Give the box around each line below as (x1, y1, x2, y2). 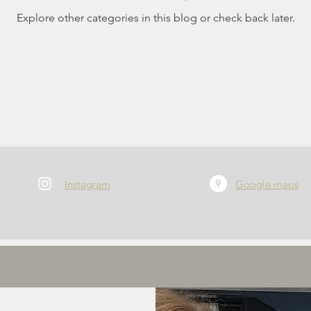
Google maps (235, 178, 299, 191)
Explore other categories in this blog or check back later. (16, 10, 295, 24)
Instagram (65, 178, 110, 191)
